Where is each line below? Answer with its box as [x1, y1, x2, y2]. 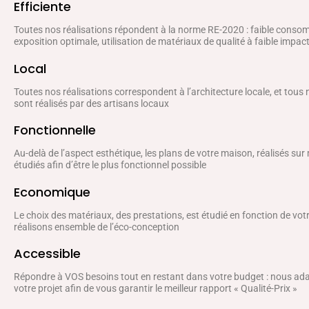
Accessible [14, 243, 81, 261]
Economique [14, 181, 90, 199]
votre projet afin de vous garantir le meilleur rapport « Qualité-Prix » [14, 281, 297, 292]
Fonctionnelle [14, 119, 96, 137]
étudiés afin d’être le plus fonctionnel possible [14, 157, 206, 169]
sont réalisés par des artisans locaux [14, 95, 169, 107]
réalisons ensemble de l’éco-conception [14, 219, 179, 230]
